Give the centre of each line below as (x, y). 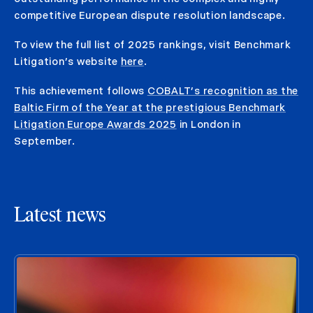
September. (45, 141)
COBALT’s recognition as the (223, 90)
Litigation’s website (67, 61)
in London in (209, 124)
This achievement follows (81, 90)
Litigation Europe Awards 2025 (95, 124)
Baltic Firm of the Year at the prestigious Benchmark (150, 107)
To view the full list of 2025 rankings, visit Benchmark (153, 44)
